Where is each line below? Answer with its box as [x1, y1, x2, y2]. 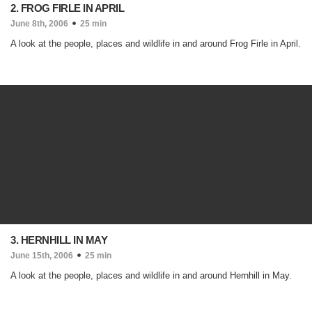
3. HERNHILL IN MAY [10, 234, 107, 246]
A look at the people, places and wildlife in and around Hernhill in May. [10, 270, 292, 281]
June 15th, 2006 [10, 251, 73, 260]
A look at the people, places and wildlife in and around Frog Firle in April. [10, 38, 301, 49]
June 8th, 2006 [10, 19, 68, 29]
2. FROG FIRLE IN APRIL [10, 2, 124, 14]
